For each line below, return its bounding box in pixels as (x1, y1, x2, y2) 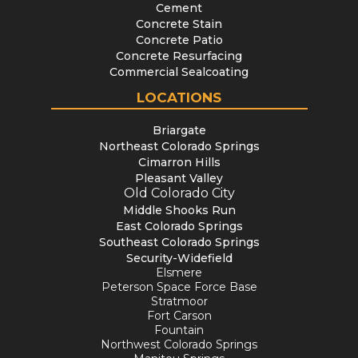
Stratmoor (150, 294, 208, 308)
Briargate (152, 123, 206, 137)
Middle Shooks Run (122, 203, 236, 217)
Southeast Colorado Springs (98, 235, 260, 249)
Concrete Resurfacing (116, 49, 242, 63)
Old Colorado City (123, 185, 235, 201)
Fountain (154, 323, 204, 337)
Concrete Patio (135, 33, 223, 47)
